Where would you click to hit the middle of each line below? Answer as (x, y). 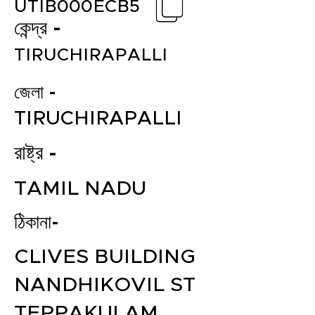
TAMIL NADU (80, 189)
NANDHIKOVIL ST (105, 285)
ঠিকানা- (37, 223)
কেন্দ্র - (38, 29)
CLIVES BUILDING (105, 257)
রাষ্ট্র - (36, 154)
